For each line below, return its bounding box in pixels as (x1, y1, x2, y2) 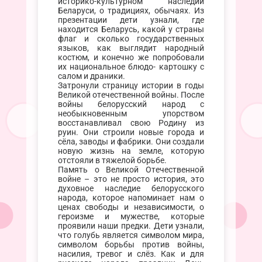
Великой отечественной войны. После (57, 89, 205, 100)
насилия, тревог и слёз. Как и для (57, 249, 205, 259)
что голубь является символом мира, (57, 230, 205, 240)
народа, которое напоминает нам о (57, 192, 205, 203)
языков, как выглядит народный (57, 43, 205, 53)
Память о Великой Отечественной (57, 164, 205, 175)
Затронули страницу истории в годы (57, 80, 205, 91)
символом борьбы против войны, (57, 239, 205, 250)
